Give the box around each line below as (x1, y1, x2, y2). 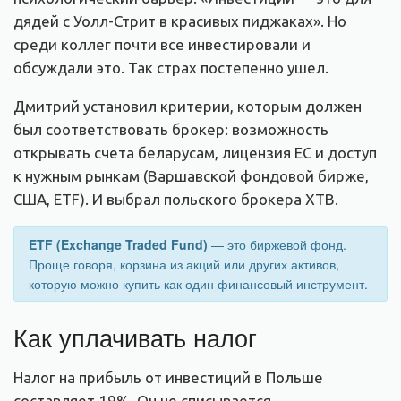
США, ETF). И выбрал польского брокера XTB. (13, 190, 338, 208)
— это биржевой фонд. (208, 235, 346, 253)
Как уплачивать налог (13, 320, 257, 355)
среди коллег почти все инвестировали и (13, 35, 311, 53)
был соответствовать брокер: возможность (13, 120, 328, 138)
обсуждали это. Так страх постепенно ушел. (13, 58, 328, 76)
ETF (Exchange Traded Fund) (29, 235, 208, 253)
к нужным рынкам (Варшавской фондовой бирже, (13, 166, 369, 184)
